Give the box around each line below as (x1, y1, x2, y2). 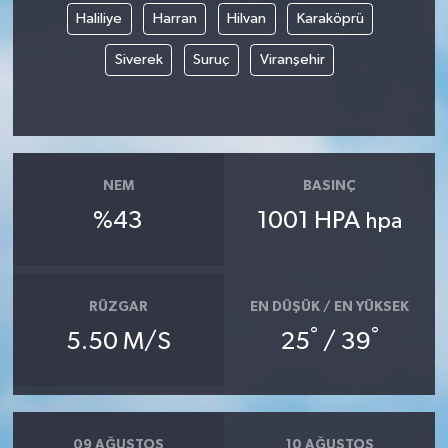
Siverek (114, 52, 163, 68)
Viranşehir (259, 52, 325, 68)
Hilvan (227, 11, 266, 27)
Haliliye (76, 11, 122, 27)
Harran (152, 11, 197, 27)
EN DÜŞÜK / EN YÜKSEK (250, 300, 410, 315)
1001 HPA (257, 208, 366, 233)
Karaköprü (296, 11, 364, 27)
